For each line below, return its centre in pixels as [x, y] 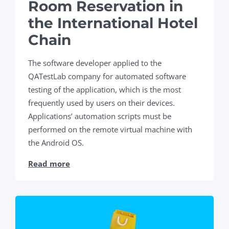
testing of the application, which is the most [105, 89]
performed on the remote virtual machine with [110, 129]
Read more [49, 163]
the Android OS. [56, 142]
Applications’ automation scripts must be [100, 116]
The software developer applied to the [95, 63]
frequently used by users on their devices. [101, 102]
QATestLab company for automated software [107, 76]
